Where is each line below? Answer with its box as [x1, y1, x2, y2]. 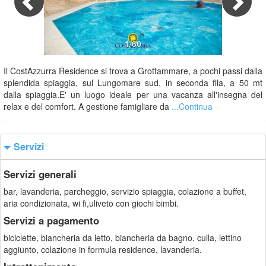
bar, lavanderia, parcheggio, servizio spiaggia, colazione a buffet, [4, 185, 246, 197]
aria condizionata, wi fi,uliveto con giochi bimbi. [4, 197, 179, 209]
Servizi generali [4, 167, 77, 181]
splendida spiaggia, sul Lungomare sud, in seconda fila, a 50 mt [4, 77, 262, 88]
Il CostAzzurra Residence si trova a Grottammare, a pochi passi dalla [4, 65, 262, 77]
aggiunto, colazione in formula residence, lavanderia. [4, 243, 202, 255]
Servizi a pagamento [4, 213, 99, 227]
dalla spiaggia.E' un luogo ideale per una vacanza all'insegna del [4, 88, 262, 100]
